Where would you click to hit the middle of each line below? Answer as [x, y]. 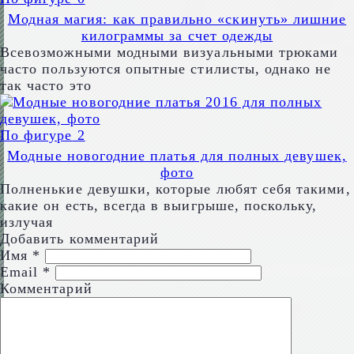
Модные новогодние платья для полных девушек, [177, 156]
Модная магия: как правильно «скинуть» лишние [177, 19]
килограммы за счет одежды [177, 36]
